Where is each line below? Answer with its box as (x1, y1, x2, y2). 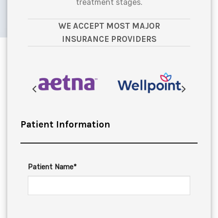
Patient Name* (27, 163, 76, 172)
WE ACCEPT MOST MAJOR (58, 20, 160, 31)
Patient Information (20, 119, 110, 130)
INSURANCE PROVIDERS (61, 34, 157, 44)
